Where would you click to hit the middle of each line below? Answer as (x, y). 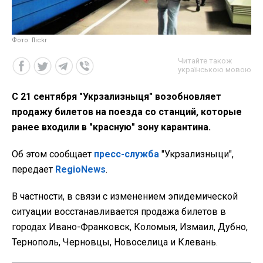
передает (33, 169)
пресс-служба (127, 154)
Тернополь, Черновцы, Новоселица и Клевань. (115, 242)
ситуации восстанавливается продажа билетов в (119, 211)
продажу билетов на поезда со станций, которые (127, 112)
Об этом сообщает (53, 154)
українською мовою (215, 69)
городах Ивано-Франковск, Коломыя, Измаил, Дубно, (130, 227)
